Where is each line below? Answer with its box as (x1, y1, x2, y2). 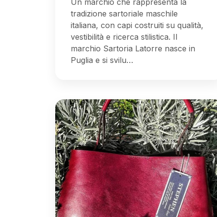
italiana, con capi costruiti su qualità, (71, 20, 203, 30)
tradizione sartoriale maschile (71, 8, 178, 18)
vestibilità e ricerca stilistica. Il (71, 31, 177, 42)
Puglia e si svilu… (71, 55, 133, 65)
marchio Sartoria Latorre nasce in (71, 43, 195, 53)
